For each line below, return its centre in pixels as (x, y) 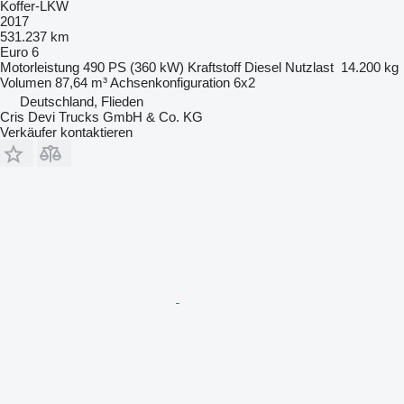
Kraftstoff (214, 68)
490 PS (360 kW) (133, 68)
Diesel (263, 68)
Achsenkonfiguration (170, 83)
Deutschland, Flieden (82, 102)
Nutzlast (309, 68)
